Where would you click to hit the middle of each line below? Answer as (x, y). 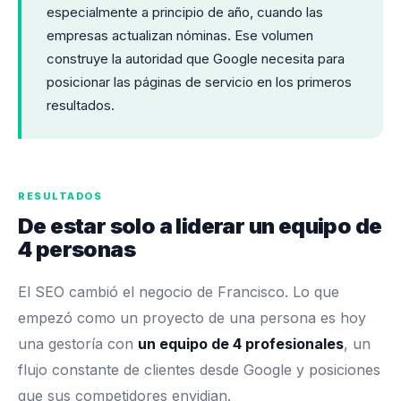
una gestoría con (78, 344)
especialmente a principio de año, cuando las (185, 13)
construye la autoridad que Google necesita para (196, 59)
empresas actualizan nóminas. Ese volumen (180, 36)
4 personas (77, 250)
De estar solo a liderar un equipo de (200, 226)
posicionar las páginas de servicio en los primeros (199, 82)
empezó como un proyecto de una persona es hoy (192, 318)
